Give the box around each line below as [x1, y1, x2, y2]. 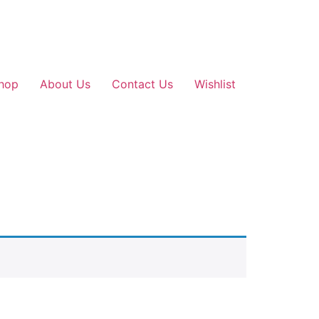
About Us [40, 76, 90, 91]
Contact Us [112, 76, 173, 91]
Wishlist [194, 76, 236, 91]
